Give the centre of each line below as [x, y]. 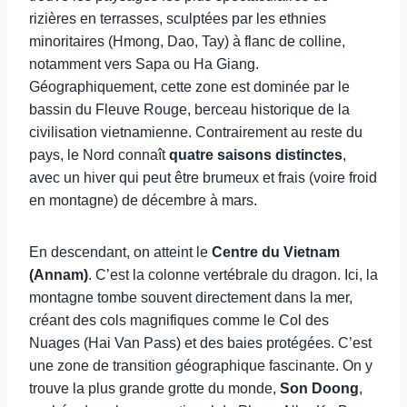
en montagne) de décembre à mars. [143, 200]
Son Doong [319, 388]
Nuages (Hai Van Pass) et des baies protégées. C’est [200, 343]
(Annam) [59, 275]
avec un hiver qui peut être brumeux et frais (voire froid [203, 178]
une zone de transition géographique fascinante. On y [201, 366]
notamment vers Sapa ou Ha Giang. [144, 64]
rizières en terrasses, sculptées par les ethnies [178, 19]
